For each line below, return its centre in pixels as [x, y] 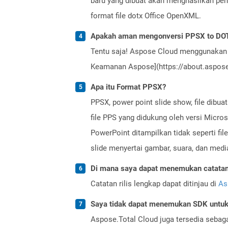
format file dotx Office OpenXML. [146, 16]
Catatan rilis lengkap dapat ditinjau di [154, 183]
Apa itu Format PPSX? [128, 87]
